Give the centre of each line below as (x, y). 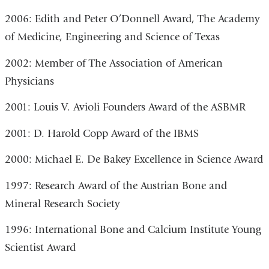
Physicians (29, 81)
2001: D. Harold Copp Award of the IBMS (101, 133)
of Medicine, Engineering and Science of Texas (112, 37)
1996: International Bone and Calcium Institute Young (133, 230)
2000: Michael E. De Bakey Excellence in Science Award (134, 160)
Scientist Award (40, 248)
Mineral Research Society (62, 204)
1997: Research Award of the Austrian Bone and (116, 186)
